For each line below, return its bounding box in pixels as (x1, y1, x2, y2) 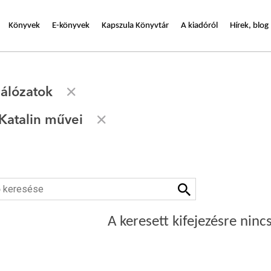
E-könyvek (52, 21, 90, 30)
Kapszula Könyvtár (102, 21, 169, 30)
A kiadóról (181, 21, 218, 30)
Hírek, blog (230, 21, 269, 30)
